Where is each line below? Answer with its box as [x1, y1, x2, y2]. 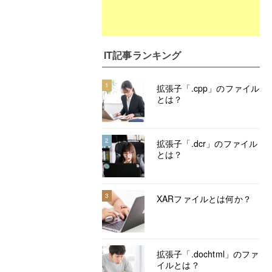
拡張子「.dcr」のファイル [157, 137, 258, 149]
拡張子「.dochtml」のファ [157, 248, 259, 260]
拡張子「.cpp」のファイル [157, 82, 260, 94]
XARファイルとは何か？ [157, 192, 251, 205]
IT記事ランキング [104, 48, 182, 62]
